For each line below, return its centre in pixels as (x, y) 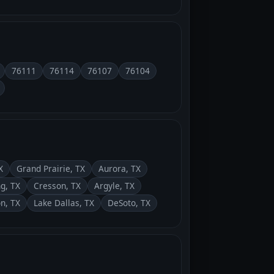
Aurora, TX (120, 168)
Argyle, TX (114, 185)
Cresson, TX (57, 185)
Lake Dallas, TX (64, 202)
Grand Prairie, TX (51, 168)
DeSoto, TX (129, 202)
